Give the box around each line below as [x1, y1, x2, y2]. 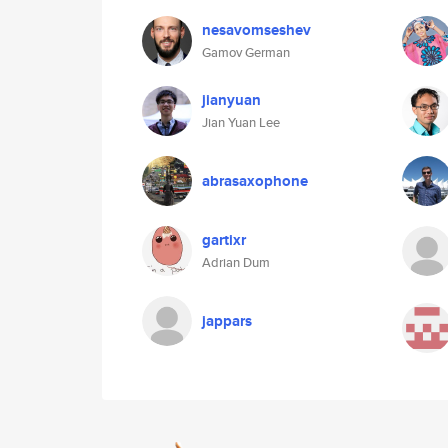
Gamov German [202, 43, 290, 62]
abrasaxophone [202, 170, 308, 192]
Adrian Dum [202, 253, 270, 272]
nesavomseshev [202, 19, 311, 41]
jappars [202, 310, 252, 332]
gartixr [202, 229, 246, 251]
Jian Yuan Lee [202, 113, 280, 132]
